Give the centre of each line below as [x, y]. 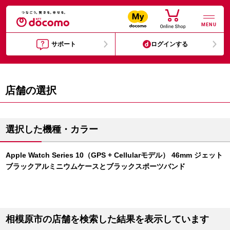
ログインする [170, 44]
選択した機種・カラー [52, 129]
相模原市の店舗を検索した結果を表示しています [107, 219]
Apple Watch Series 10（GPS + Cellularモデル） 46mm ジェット [114, 155]
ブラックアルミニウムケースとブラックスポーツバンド [95, 166]
